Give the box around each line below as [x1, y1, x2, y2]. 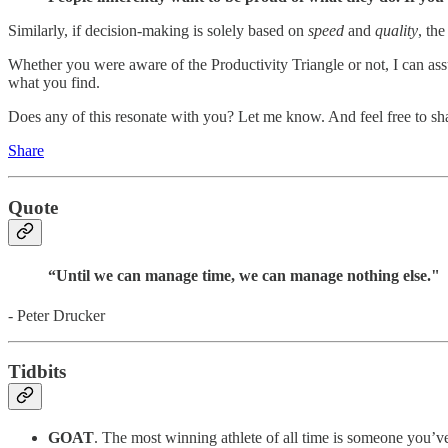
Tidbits [8, 361, 66, 383]
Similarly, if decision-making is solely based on [8, 22, 308, 40]
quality [375, 22, 418, 40]
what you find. [8, 74, 100, 92]
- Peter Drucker [8, 306, 105, 324]
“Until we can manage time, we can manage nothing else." [48, 267, 440, 285]
